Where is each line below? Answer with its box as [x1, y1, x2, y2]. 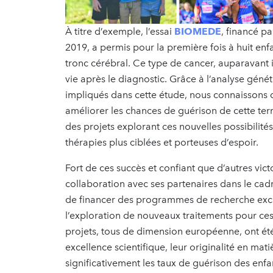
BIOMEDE [172, 26, 221, 38]
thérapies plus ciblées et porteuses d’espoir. [65, 136, 258, 149]
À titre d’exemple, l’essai [65, 26, 172, 38]
